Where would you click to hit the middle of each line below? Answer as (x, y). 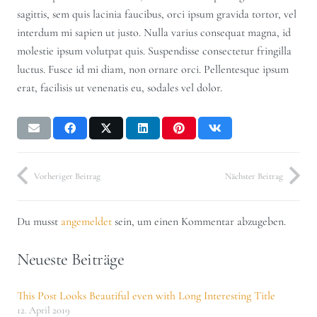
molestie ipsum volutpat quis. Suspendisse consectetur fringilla (154, 51)
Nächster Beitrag (254, 176)
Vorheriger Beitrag (67, 176)
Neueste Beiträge (71, 259)
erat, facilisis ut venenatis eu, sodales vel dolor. (120, 87)
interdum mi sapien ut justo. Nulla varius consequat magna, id (154, 32)
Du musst (39, 221)
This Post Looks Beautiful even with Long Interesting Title (146, 295)
